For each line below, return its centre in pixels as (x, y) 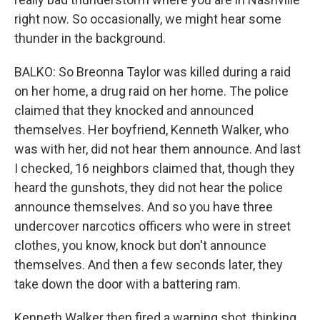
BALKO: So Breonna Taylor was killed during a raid (152, 72)
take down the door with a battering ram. (127, 284)
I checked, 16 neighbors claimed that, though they (155, 168)
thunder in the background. (90, 38)
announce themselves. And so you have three (144, 207)
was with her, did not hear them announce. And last (157, 149)
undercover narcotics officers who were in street (152, 226)
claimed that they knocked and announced (134, 110)
